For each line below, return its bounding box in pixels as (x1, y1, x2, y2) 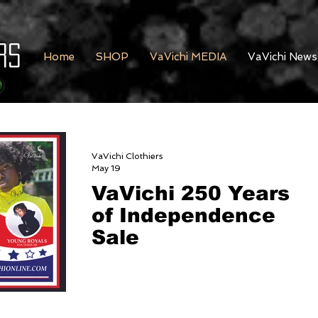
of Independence (92, 204, 275, 227)
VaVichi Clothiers (92, 151, 163, 162)
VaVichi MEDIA (150, 50, 226, 63)
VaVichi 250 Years (92, 182, 290, 205)
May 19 (92, 163, 121, 173)
